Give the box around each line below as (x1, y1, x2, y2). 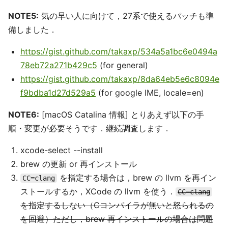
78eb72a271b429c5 (20, 60, 97, 71)
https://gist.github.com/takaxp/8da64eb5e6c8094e (20, 74, 219, 84)
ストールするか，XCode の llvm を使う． (20, 186, 176, 197)
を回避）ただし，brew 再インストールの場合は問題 (20, 214, 213, 224)
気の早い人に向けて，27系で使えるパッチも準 (39, 11, 214, 21)
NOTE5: (8, 11, 39, 21)
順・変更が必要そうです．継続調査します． (8, 123, 171, 134)
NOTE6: (8, 109, 39, 120)
